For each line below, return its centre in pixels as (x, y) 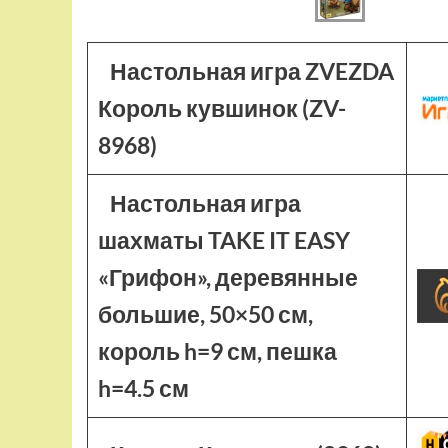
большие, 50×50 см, (205, 314)
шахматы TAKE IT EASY (224, 240)
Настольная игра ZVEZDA (251, 71)
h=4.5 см (143, 388)
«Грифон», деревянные (228, 277)
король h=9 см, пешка (217, 351)
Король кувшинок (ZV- (222, 108)
